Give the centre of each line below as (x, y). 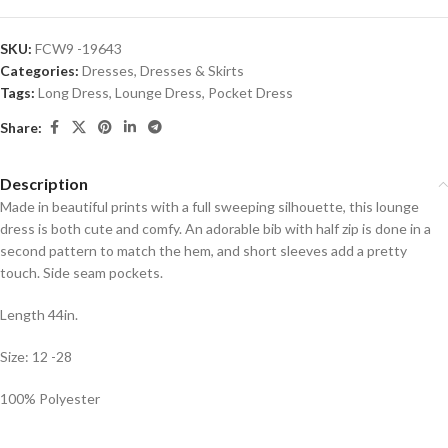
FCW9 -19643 (78, 49)
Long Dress (73, 93)
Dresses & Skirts (192, 71)
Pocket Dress (250, 93)
